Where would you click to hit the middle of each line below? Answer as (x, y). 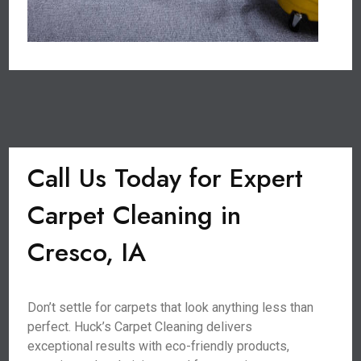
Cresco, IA (87, 252)
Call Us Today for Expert (166, 178)
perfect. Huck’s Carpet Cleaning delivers (140, 327)
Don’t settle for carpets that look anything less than (171, 307)
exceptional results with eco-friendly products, (159, 346)
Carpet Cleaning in (135, 215)
